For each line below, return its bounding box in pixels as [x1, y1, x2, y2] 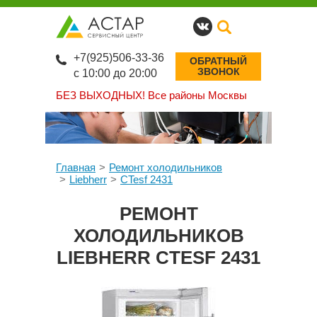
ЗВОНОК [197, 66, 240, 77]
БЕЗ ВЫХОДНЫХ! [56, 89, 145, 101]
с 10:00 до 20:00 [74, 67, 157, 79]
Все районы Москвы [145, 89, 247, 101]
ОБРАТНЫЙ [190, 55, 247, 67]
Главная [56, 161, 96, 173]
